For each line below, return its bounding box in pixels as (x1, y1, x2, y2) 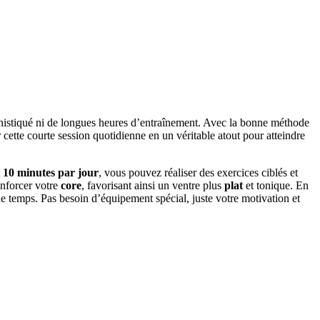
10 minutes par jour (3, 166, 99, 179)
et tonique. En (243, 179, 309, 192)
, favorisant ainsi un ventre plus (81, 179, 224, 192)
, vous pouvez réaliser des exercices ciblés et (99, 166, 298, 179)
